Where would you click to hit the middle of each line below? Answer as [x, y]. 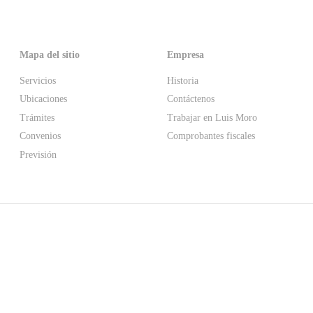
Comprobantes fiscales [211, 136]
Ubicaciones [43, 99]
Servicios [38, 80]
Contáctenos [191, 99]
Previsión [38, 154]
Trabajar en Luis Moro [212, 117]
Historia [183, 80]
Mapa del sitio [50, 54]
